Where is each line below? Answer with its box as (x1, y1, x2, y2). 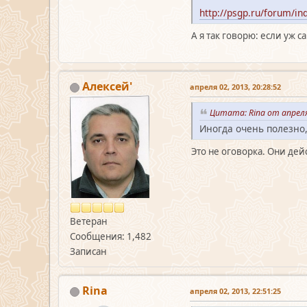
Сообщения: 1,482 (70, 230, 151, 243)
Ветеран (70, 215, 107, 228)
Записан (70, 245, 106, 258)
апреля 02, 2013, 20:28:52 (190, 82, 281, 93)
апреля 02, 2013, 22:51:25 (190, 286, 281, 297)
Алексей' (82, 79, 132, 95)
